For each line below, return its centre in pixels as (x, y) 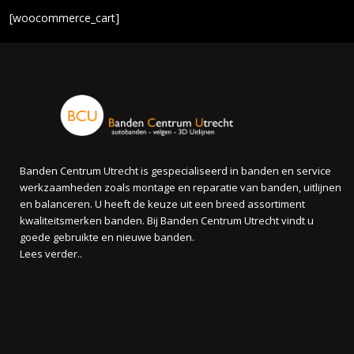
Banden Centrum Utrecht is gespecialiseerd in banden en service (176, 170)
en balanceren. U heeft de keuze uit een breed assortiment (163, 203)
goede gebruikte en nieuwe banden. (107, 237)
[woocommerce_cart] (64, 17)
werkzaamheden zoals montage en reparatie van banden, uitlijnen (181, 187)
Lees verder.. (51, 253)
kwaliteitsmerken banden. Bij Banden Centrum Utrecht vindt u (167, 220)
